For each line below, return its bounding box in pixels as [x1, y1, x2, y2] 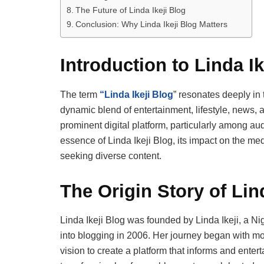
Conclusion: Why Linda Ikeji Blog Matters [75, 19, 227, 29]
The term [60, 89, 100, 100]
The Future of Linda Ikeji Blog [75, 5, 186, 15]
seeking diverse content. [60, 150, 161, 161]
